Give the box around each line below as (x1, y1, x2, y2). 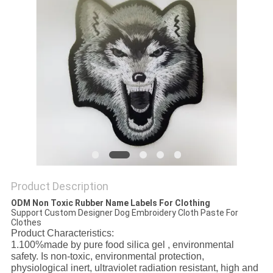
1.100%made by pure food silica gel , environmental (10, 239, 234, 250)
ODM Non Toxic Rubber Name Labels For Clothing (10, 198, 210, 208)
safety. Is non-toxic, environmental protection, (10, 251, 204, 262)
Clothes (10, 218, 41, 228)
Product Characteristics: (10, 228, 114, 239)
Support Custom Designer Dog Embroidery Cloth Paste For (10, 208, 238, 218)
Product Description (10, 180, 108, 193)
